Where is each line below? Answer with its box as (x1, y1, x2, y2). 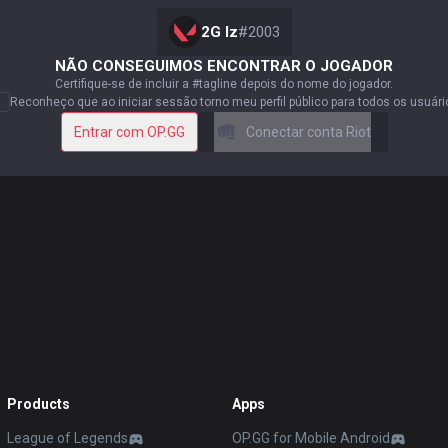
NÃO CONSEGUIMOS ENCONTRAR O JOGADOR (55, 56, 393, 75)
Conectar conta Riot (246, 123, 371, 140)
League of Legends (7, 429, 129, 446)
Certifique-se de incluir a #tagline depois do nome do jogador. (55, 76, 393, 91)
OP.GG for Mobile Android (231, 429, 390, 446)
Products (7, 395, 71, 412)
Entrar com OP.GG (73, 123, 185, 140)
